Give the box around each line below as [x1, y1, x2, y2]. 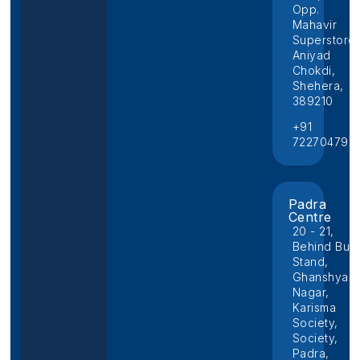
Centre [288, 209, 332, 226]
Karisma [292, 301, 337, 315]
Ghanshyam [292, 270, 358, 284]
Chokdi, [292, 63, 336, 78]
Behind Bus [292, 239, 356, 254]
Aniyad [292, 48, 331, 63]
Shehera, [292, 79, 344, 93]
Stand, [292, 255, 329, 269]
